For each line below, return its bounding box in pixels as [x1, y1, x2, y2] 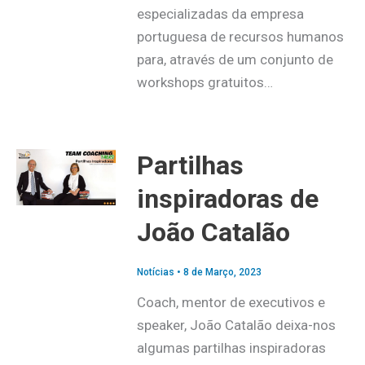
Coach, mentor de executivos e [136, 294, 325, 311]
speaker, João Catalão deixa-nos [136, 317, 336, 334]
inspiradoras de [136, 183, 319, 215]
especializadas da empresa [136, 6, 304, 23]
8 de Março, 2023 [182, 266, 262, 278]
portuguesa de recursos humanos [136, 29, 344, 46]
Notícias [136, 266, 174, 278]
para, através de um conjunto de [136, 51, 333, 68]
